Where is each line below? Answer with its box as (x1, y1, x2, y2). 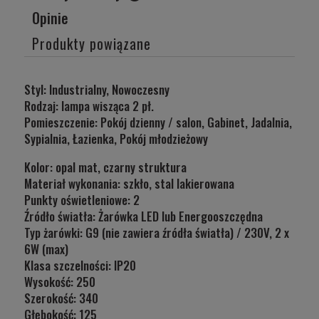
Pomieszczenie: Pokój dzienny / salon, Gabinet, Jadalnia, (24, 113, 292, 131)
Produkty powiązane (32, 32, 151, 54)
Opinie (32, 6, 68, 28)
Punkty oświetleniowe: (24, 190, 133, 209)
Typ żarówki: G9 (24, 223, 99, 241)
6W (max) (24, 239, 68, 258)
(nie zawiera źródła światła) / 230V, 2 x (99, 223, 289, 241)
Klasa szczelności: (24, 256, 114, 274)
